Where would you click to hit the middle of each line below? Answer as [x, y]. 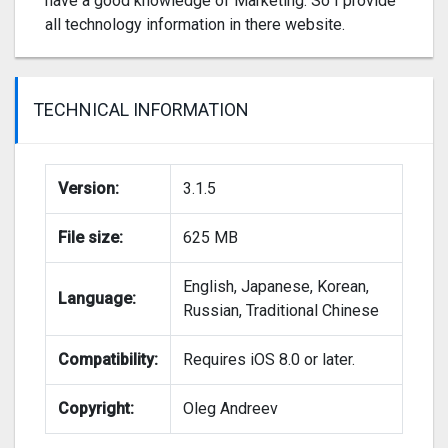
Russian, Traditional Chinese [281, 311]
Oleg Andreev [230, 409]
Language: [97, 299]
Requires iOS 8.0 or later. [269, 360]
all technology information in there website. [195, 25]
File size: [90, 238]
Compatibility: [108, 360]
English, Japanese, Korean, [276, 287]
